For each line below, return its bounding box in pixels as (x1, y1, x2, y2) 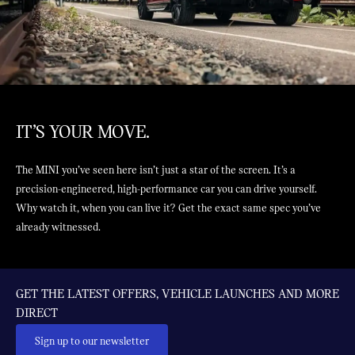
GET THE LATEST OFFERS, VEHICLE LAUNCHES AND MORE (16, 287, 339, 302)
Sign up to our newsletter (35, 335, 149, 349)
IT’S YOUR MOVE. (16, 121, 149, 143)
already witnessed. (16, 221, 101, 235)
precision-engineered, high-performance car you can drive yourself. (16, 183, 317, 197)
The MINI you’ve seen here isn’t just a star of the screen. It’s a (16, 164, 296, 177)
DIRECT (16, 306, 58, 321)
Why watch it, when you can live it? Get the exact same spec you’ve (16, 202, 321, 216)
